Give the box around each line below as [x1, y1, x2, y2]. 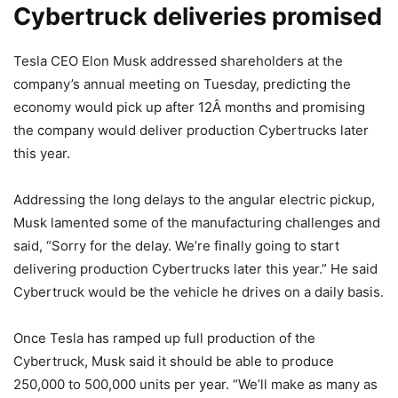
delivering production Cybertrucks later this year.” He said [13, 260, 378, 277]
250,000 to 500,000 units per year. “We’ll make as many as [13, 376, 378, 393]
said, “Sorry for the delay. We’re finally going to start [13, 237, 339, 254]
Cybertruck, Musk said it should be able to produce [13, 353, 334, 370]
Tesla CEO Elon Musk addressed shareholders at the [13, 52, 343, 69]
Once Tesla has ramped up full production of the [13, 330, 315, 346]
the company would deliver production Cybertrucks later [13, 122, 369, 139]
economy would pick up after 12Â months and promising [13, 99, 365, 115]
